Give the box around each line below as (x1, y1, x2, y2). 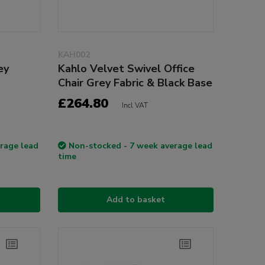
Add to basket (106, 193, 165, 205)
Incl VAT (121, 100, 148, 110)
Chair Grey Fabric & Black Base (57, 75, 212, 90)
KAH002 (57, 49, 90, 60)
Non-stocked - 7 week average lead (68, 140, 212, 151)
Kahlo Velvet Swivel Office (57, 61, 195, 76)
